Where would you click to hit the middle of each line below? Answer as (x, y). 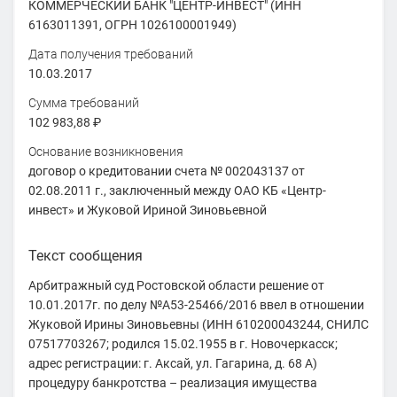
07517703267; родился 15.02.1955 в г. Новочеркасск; (183, 343)
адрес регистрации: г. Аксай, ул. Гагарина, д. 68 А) (172, 363)
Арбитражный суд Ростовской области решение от (176, 285)
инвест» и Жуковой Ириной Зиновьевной (147, 210)
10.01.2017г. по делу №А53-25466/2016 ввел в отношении (196, 304)
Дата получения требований (110, 54)
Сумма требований (83, 102)
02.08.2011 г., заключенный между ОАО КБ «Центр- (177, 190)
